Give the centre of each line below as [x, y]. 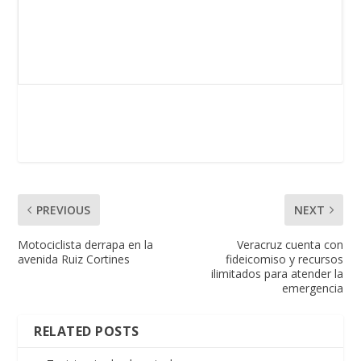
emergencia [312, 288]
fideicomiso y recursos [284, 259]
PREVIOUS [64, 210]
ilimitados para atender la [277, 273]
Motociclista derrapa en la [86, 244]
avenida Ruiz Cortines [74, 259]
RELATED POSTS [87, 331]
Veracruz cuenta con [290, 244]
